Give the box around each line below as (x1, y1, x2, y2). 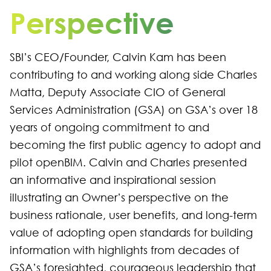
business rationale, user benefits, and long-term (10, 209, 257, 221)
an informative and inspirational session (10, 174, 216, 186)
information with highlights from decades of (10, 244, 240, 256)
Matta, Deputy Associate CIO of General (10, 86, 226, 99)
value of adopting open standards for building (10, 226, 253, 239)
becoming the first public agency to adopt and (10, 139, 261, 151)
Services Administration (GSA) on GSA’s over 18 (10, 103, 258, 116)
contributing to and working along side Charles (10, 68, 257, 81)
